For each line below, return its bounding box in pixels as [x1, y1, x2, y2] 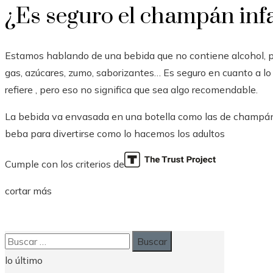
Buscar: [4, 233, 36, 245]
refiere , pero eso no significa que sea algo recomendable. [5, 83, 258, 96]
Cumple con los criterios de [5, 158, 124, 170]
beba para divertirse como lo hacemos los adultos [5, 127, 225, 140]
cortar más [5, 185, 52, 197]
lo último [5, 254, 43, 266]
